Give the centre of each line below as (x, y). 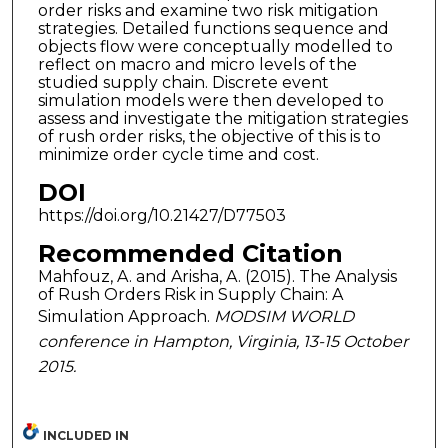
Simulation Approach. (125, 316)
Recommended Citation (190, 253)
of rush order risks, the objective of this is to (209, 137)
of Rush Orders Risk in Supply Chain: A (190, 294)
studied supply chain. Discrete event (183, 83)
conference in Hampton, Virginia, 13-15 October (222, 341)
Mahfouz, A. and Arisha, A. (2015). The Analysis (217, 276)
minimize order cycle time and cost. (178, 155)
